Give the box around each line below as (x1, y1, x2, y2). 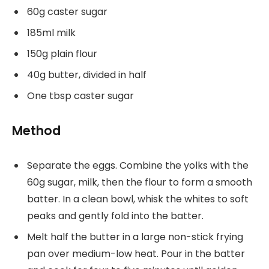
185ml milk (27, 26, 76, 40)
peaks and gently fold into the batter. (27, 209, 204, 223)
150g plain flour (27, 47, 97, 61)
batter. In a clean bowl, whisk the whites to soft (27, 192, 249, 207)
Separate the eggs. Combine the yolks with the (27, 159, 249, 173)
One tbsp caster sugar (27, 89, 134, 103)
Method (12, 122, 61, 140)
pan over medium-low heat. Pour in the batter (27, 247, 245, 261)
